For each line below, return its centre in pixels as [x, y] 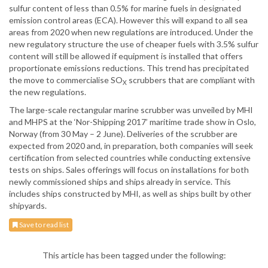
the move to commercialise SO [66, 80]
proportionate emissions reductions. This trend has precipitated [129, 68]
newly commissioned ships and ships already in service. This [120, 182]
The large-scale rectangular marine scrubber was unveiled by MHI [131, 110]
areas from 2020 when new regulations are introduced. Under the [131, 32]
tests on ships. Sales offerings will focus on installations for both [129, 170]
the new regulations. [48, 92]
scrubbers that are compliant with [191, 80]
